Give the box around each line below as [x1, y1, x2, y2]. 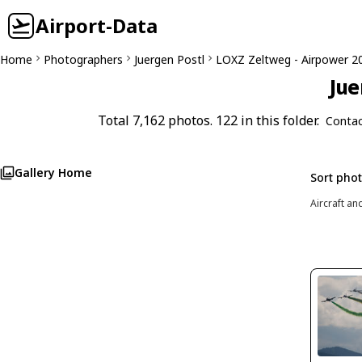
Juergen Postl [134, 52, 204, 67]
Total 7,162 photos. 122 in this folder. [98, 112, 319, 129]
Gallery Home [15, 165, 92, 180]
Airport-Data [36, 12, 158, 39]
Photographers [44, 52, 123, 67]
